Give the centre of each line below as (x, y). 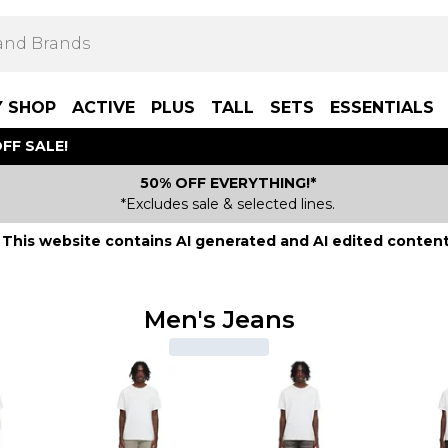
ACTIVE (103, 107)
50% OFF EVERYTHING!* (228, 183)
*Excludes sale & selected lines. (228, 204)
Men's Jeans (219, 319)
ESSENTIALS (382, 107)
